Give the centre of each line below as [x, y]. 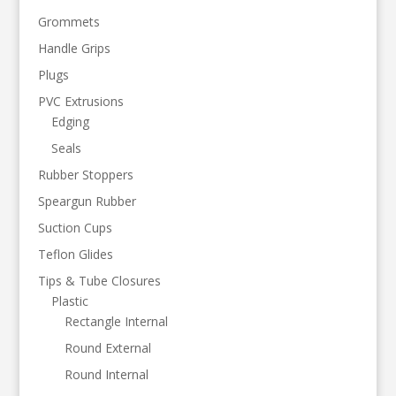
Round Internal [106, 374]
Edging [70, 121]
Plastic [69, 301]
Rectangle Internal [116, 321]
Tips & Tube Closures [99, 280]
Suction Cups [75, 227]
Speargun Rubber [87, 201]
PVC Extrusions [80, 101]
